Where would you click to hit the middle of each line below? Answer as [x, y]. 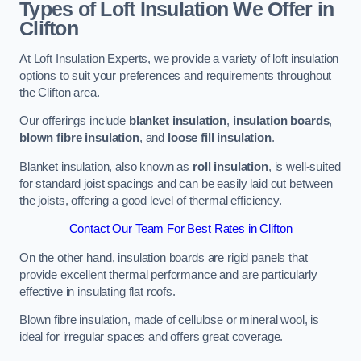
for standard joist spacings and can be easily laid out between [176, 183]
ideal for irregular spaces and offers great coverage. [151, 337]
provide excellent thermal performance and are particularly [168, 274]
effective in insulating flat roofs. [98, 291]
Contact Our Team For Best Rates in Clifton [180, 229]
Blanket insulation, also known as [106, 166]
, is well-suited [304, 166]
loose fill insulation [219, 138]
